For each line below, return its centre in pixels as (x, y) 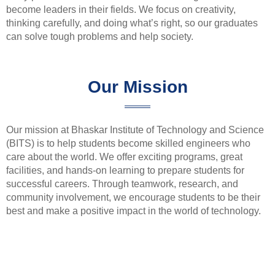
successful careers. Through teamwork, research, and (122, 184)
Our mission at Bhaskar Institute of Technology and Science (135, 130)
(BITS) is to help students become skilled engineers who (128, 144)
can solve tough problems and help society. (100, 36)
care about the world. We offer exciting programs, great (124, 157)
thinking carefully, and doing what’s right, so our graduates (132, 23)
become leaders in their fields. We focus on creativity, (121, 9)
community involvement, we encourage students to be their (133, 198)
